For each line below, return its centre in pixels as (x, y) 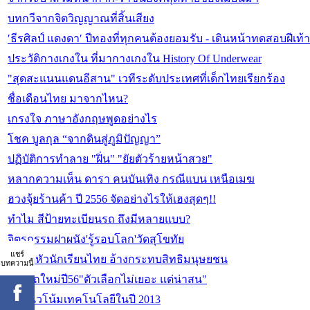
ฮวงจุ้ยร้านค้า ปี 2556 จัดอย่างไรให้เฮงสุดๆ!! (112, 199)
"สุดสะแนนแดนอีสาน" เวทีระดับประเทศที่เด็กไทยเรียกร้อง (146, 79)
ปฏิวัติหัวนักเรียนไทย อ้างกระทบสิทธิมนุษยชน (118, 259)
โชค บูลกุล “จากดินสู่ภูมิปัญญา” (84, 139)
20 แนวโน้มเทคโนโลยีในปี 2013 (84, 300)
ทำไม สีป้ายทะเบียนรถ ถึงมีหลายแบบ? (99, 219)
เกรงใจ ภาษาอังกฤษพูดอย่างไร (82, 119)
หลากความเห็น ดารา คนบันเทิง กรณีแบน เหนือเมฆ (131, 179)
